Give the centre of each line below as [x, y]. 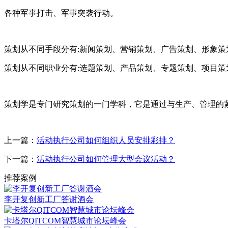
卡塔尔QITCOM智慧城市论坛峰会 [65, 220]
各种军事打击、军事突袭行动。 [61, 13]
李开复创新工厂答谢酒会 [49, 199]
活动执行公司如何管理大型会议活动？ [106, 159]
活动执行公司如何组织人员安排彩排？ [106, 140]
